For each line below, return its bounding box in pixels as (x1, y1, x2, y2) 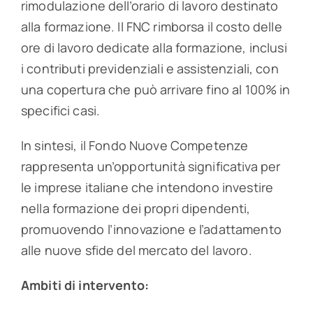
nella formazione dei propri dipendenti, (20, 200, 251, 217)
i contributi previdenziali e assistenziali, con (20, 60, 279, 78)
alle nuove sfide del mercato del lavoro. (20, 242, 252, 259)
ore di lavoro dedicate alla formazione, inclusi (20, 39, 287, 57)
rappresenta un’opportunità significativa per (20, 158, 281, 175)
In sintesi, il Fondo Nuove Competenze (20, 137, 249, 154)
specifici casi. (20, 102, 101, 119)
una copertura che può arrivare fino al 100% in (20, 81, 291, 99)
